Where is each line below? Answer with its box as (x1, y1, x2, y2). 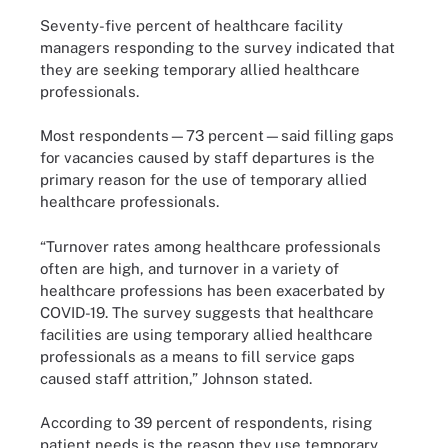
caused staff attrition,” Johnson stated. (40, 369, 312, 387)
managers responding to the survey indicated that (40, 38, 395, 56)
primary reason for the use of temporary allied (40, 171, 367, 188)
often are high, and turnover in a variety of (40, 259, 339, 277)
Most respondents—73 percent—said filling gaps (40, 127, 394, 144)
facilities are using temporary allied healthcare (40, 325, 373, 343)
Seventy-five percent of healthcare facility (40, 16, 343, 34)
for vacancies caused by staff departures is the (40, 149, 375, 166)
